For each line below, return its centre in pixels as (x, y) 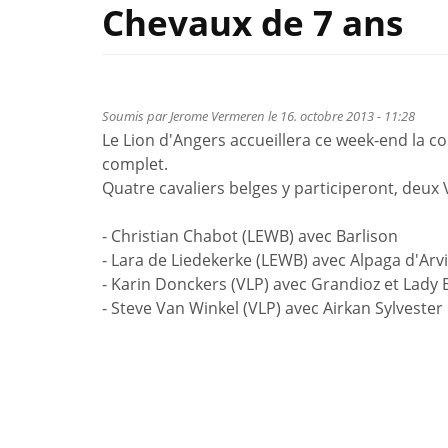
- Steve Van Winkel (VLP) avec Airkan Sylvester (272, 308)
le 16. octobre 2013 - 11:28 (340, 116)
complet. (135, 164)
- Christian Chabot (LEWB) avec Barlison (250, 236)
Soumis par (136, 116)
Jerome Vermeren (217, 116)
